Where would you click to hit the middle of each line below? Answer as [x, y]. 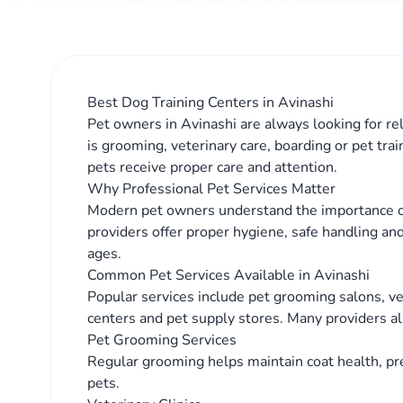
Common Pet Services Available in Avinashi [228, 275]
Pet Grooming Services [162, 340]
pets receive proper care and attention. [212, 167]
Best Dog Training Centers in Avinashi [210, 103]
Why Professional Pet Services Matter [211, 189]
